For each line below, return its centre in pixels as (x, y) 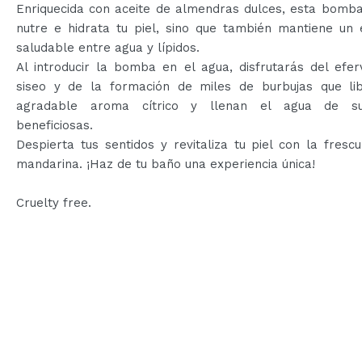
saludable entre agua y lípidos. (108, 48)
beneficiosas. (55, 125)
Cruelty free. (54, 203)
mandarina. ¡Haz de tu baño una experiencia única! (166, 164)
